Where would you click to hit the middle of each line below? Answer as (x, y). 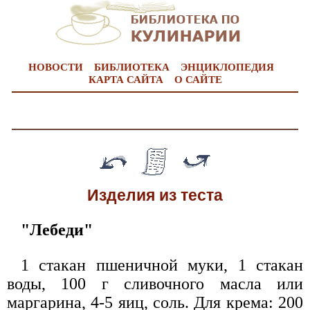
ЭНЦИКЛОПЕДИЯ (227, 67)
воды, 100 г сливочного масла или (155, 284)
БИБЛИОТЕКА (131, 67)
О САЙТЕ (198, 80)
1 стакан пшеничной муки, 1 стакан (162, 265)
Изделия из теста (155, 195)
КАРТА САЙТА (126, 80)
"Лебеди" (57, 230)
